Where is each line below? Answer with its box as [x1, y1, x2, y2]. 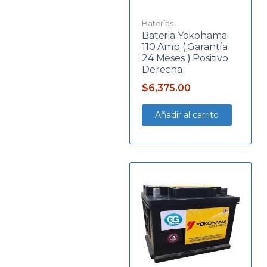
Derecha [142, 63, 182, 75]
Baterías [142, 18, 173, 28]
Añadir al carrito [155, 109, 219, 120]
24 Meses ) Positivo [142, 52, 228, 64]
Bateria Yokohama [142, 29, 227, 41]
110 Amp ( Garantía [142, 41, 228, 52]
